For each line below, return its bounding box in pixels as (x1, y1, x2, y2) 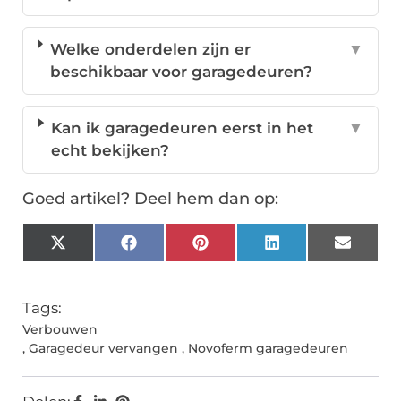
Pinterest (207, 240, 278, 259)
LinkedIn (278, 240, 347, 259)
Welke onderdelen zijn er (49, 40, 251, 59)
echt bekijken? (51, 141, 170, 160)
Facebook (135, 240, 212, 259)
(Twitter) (64, 255, 130, 274)
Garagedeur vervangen (29, 340, 178, 357)
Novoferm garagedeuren (188, 340, 348, 357)
